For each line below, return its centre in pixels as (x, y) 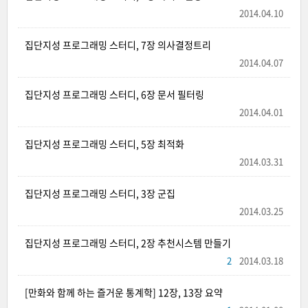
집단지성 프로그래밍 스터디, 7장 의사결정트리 (118, 45)
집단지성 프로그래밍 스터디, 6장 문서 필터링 (114, 94)
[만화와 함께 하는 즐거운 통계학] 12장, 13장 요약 (124, 292)
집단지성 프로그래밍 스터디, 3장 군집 (100, 193)
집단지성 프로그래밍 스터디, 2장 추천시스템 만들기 (128, 243)
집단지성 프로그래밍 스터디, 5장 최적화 (104, 144)
